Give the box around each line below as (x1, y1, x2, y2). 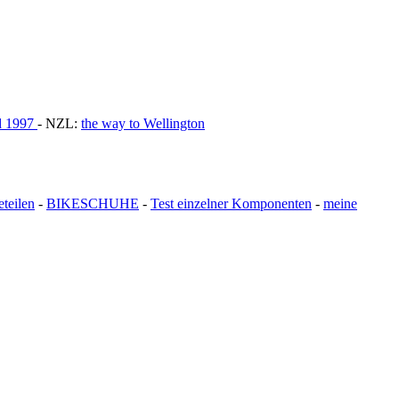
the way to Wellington (81, 115, 205, 131)
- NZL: (37, 115, 81, 131)
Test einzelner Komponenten (151, 195, 312, 211)
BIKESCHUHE (46, 195, 139, 211)
